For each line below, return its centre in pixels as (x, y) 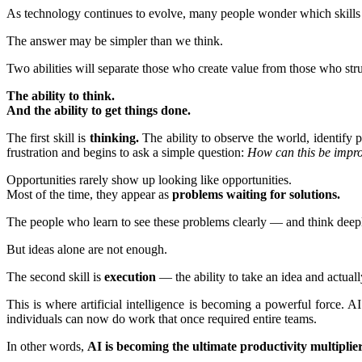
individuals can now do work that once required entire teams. (162, 318)
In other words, (47, 346)
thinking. (116, 137)
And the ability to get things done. (99, 110)
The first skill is (48, 137)
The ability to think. (61, 95)
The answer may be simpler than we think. (115, 40)
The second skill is (55, 276)
